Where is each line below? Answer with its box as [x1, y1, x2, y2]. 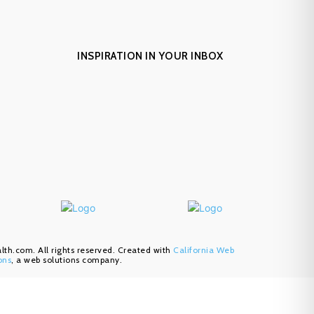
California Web [173, 245, 235, 255]
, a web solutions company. [11, 254, 123, 265]
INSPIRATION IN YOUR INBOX [77, 50, 224, 62]
